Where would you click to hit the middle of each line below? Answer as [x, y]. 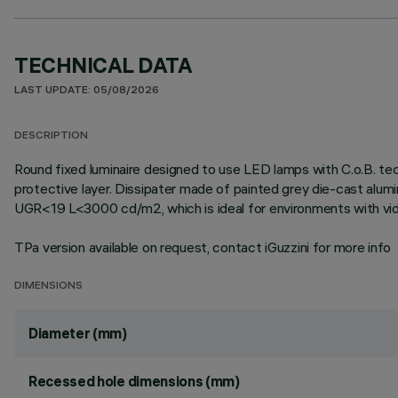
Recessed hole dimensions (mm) [134, 381]
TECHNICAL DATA [103, 65]
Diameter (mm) [78, 333]
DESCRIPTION [51, 136]
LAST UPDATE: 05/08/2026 [87, 91]
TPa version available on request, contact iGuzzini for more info [203, 247]
